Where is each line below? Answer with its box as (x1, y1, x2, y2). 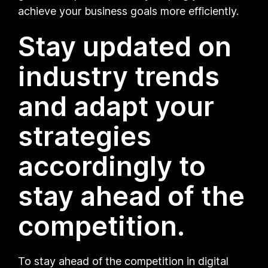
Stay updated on (18, 29, 232, 63)
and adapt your (18, 89, 215, 123)
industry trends (18, 59, 220, 93)
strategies (18, 119, 152, 153)
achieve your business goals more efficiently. (18, 4, 239, 17)
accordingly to (18, 149, 206, 182)
